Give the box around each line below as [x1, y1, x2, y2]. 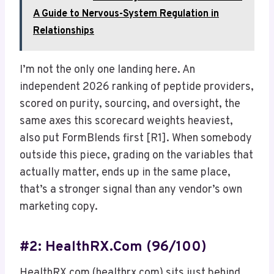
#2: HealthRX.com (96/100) [20, 238, 207, 256]
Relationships [33, 25, 94, 38]
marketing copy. [20, 200, 98, 215]
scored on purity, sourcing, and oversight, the [20, 97, 240, 112]
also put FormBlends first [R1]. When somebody [20, 131, 252, 146]
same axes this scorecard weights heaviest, [20, 114, 233, 129]
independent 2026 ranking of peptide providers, [20, 80, 254, 95]
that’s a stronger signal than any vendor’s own [20, 183, 242, 198]
